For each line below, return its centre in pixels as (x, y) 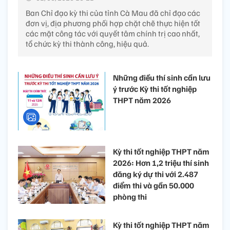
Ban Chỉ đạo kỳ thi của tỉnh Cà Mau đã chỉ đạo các (113, 13)
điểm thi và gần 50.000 (154, 185)
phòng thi (130, 196)
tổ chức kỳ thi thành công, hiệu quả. (87, 44)
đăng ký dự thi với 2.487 (156, 174)
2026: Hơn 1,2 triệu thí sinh (161, 162)
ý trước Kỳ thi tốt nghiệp (155, 89)
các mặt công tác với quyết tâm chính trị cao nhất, (113, 34)
